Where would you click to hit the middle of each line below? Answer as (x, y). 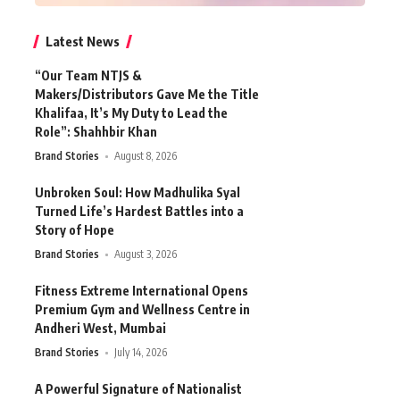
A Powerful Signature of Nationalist (138, 389)
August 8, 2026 (146, 156)
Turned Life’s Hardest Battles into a (139, 212)
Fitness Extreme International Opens (142, 291)
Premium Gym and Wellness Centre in (142, 310)
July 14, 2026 (141, 353)
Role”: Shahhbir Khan (96, 132)
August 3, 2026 (146, 254)
